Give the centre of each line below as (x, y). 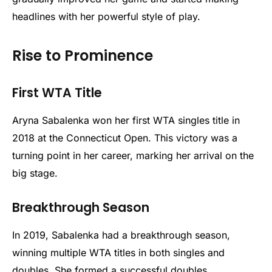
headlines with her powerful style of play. (106, 17)
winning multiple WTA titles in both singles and (118, 252)
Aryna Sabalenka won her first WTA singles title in (126, 120)
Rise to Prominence (83, 56)
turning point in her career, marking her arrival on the (133, 155)
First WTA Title (57, 93)
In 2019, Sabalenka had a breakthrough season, (121, 235)
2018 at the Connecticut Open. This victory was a (125, 138)
